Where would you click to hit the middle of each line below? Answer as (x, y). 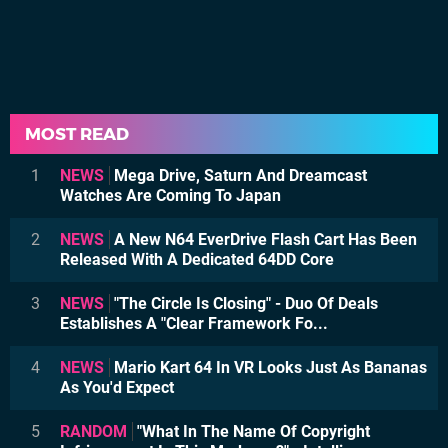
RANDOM (93, 431)
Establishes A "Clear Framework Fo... (194, 323)
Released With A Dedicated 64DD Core (197, 259)
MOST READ (77, 133)
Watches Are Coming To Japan (170, 195)
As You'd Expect (117, 387)
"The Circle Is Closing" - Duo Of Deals (244, 303)
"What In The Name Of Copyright (251, 431)
